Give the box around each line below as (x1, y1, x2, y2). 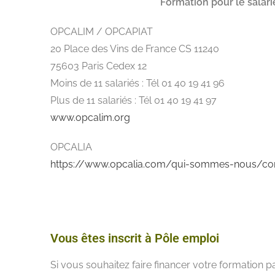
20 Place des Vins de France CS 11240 (50, 43, 219, 55)
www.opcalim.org (50, 112, 130, 123)
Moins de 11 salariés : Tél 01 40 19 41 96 (50, 77, 225, 89)
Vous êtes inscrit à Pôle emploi (50, 231, 219, 246)
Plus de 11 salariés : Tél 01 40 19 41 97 (50, 95, 217, 106)
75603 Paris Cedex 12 (50, 60, 147, 72)
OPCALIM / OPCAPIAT (50, 26, 155, 37)
